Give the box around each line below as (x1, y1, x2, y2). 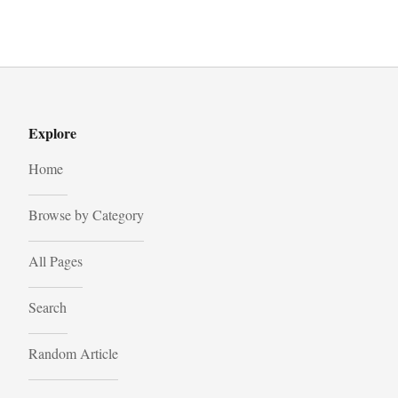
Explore (28, 122, 76, 143)
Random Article (28, 343, 118, 362)
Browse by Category (28, 204, 144, 224)
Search (28, 297, 67, 316)
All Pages (28, 251, 83, 270)
